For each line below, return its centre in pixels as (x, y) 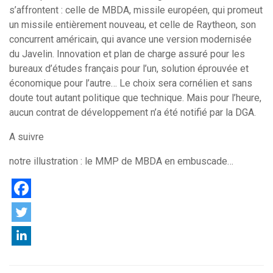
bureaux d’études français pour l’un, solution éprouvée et (129, 69)
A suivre (27, 137)
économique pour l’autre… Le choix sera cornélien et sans (131, 83)
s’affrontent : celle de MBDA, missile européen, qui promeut (136, 10)
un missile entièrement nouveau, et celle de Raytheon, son (133, 25)
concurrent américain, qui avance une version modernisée (130, 40)
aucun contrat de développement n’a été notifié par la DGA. (133, 113)
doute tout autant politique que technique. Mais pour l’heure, (135, 98)
